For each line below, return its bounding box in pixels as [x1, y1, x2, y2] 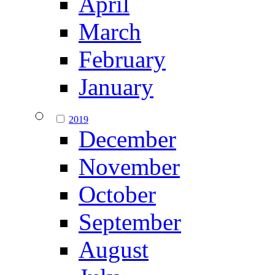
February [79, 46, 166, 73]
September [79, 209, 181, 236]
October [79, 181, 156, 208]
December [79, 126, 176, 153]
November [79, 153, 180, 180]
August [79, 236, 149, 263]
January [79, 74, 153, 101]
